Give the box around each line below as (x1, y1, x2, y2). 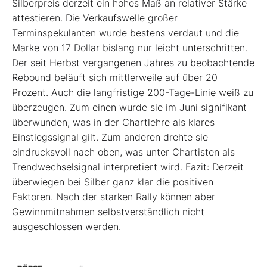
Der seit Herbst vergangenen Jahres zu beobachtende (12, 57, 254, 69)
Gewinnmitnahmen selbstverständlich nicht (12, 206, 204, 218)
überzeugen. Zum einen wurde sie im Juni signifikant (12, 101, 247, 114)
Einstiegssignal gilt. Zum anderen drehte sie (12, 131, 208, 144)
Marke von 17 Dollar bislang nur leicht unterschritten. (12, 42, 247, 54)
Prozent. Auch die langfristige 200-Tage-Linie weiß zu (12, 86, 253, 99)
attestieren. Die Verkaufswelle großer (12, 12, 178, 24)
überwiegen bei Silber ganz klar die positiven (12, 176, 213, 188)
